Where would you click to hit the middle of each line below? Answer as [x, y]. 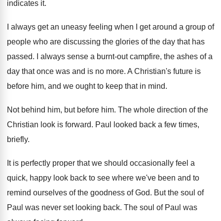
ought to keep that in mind [120, 86]
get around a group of [177, 27]
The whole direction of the [163, 110]
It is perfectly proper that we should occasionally [90, 163]
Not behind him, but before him [60, 110]
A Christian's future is [164, 71]
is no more [106, 71]
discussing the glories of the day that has [134, 42]
